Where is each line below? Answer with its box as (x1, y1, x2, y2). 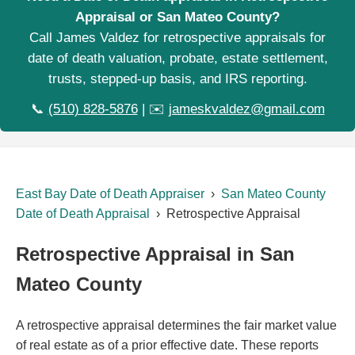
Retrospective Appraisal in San (16, 242, 295, 265)
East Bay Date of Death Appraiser (16, 187, 204, 200)
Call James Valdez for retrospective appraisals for (29, 30, 326, 45)
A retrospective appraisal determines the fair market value (16, 318, 337, 332)
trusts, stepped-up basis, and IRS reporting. (48, 71, 307, 86)
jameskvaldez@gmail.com (168, 101, 325, 116)
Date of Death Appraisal (16, 207, 150, 220)
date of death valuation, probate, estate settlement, (27, 51, 328, 66)
